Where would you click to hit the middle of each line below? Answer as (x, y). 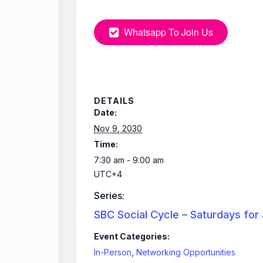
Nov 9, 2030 (118, 129)
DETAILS (114, 101)
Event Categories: (132, 237)
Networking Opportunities (186, 252)
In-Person (113, 252)
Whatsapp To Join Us (168, 32)
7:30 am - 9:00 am (129, 160)
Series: (109, 196)
